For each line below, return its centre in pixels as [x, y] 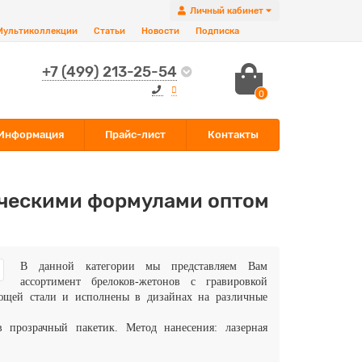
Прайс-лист [136, 135]
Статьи [109, 31]
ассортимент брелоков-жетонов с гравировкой [144, 282]
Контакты [233, 135]
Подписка [217, 31]
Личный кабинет [227, 11]
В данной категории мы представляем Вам [144, 266]
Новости [160, 31]
